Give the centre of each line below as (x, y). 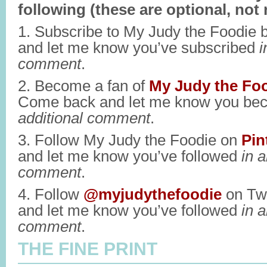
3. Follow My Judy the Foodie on (130, 140)
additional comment (84, 118)
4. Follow (51, 194)
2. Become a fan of (83, 86)
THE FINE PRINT (88, 249)
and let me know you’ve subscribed (139, 48)
